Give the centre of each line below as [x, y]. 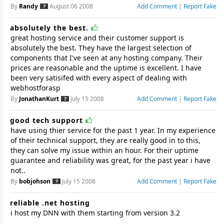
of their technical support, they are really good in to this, [105, 140]
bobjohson [35, 181]
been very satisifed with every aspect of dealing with [99, 78]
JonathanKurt [39, 99]
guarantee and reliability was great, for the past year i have [110, 160]
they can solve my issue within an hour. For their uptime [104, 150]
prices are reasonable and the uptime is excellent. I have [106, 68]
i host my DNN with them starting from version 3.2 [95, 213]
